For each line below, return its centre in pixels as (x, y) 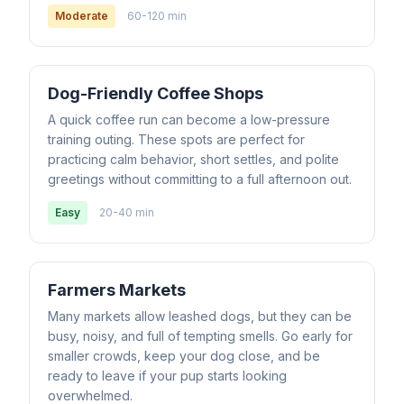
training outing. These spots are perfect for (176, 139)
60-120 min (157, 16)
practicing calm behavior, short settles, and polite (193, 159)
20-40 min (127, 212)
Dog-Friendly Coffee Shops (156, 93)
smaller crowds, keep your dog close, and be (184, 356)
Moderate (82, 16)
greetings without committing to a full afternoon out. (200, 179)
